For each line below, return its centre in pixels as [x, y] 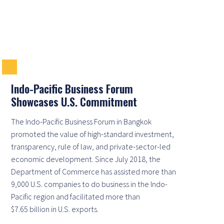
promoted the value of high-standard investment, [92, 134]
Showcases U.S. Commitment [74, 101]
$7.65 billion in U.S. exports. [55, 209]
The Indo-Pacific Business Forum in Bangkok [81, 121]
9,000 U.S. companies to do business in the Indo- [89, 184]
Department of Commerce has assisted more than [93, 171]
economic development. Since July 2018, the [86, 159]
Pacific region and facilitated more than [75, 196]
